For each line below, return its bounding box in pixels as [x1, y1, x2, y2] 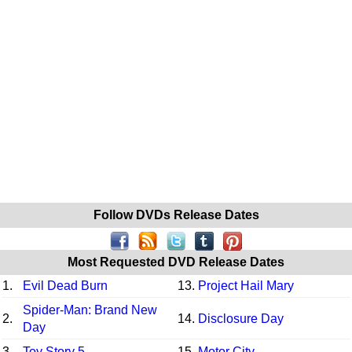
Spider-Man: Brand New [23, 302, 157, 317]
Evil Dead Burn [23, 278, 108, 292]
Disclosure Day [198, 311, 284, 325]
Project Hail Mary [198, 278, 294, 292]
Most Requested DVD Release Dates [68, 255, 284, 269]
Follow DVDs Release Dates [93, 207, 259, 222]
